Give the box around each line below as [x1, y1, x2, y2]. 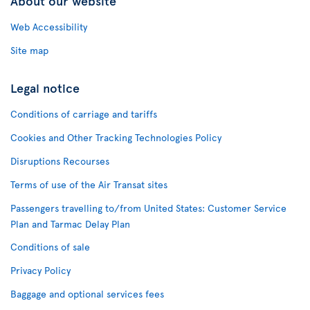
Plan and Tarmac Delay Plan [10, 217, 130, 230]
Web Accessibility [10, 19, 87, 33]
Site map [10, 43, 48, 57]
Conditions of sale [10, 239, 90, 253]
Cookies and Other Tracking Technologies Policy [10, 130, 221, 144]
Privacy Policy [10, 263, 71, 277]
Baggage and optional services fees [10, 286, 164, 300]
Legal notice [10, 78, 80, 96]
